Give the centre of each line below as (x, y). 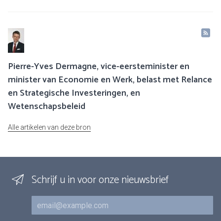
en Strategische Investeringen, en (74, 93)
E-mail (42, 201)
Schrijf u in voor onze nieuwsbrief (100, 180)
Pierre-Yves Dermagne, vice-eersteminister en (99, 67)
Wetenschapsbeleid (47, 107)
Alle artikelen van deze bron (49, 128)
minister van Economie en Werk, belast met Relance (110, 80)
